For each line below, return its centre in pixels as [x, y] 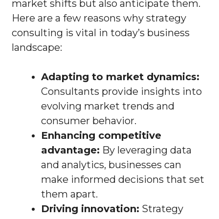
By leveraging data [146, 150]
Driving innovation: [90, 209]
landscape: [37, 48]
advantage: [70, 150]
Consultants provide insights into [121, 92]
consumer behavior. [89, 121]
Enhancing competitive [101, 136]
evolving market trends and [108, 106]
